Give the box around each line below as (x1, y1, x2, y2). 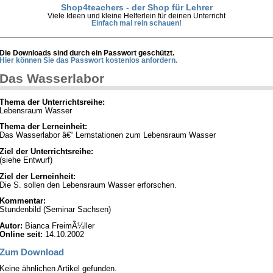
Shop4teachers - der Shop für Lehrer (60, 2, 213, 12)
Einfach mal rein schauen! (91, 19, 182, 27)
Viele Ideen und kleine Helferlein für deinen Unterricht (48, 12, 225, 19)
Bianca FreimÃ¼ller (23, 222, 94, 231)
